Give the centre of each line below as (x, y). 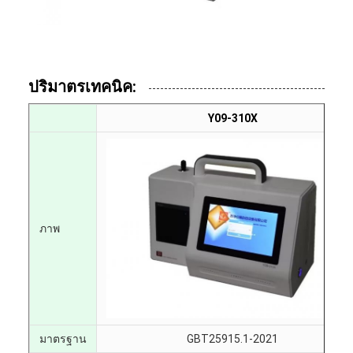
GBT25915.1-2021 (232, 338)
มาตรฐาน (63, 338)
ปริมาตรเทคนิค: (82, 86)
